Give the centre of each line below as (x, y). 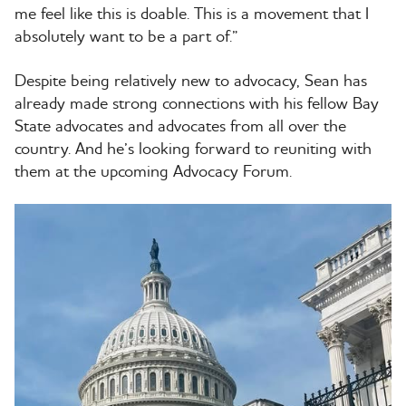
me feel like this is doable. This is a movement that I (192, 13)
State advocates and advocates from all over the (180, 125)
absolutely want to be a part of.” (126, 35)
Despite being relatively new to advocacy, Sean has (191, 80)
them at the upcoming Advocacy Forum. (153, 170)
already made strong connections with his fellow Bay (197, 102)
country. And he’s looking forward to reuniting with (193, 148)
